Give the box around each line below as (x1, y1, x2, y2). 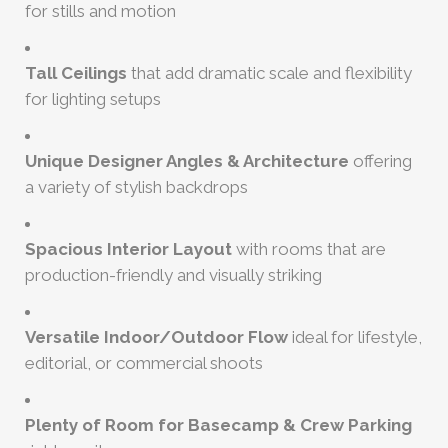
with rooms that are (232, 239, 386, 259)
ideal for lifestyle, (288, 327, 422, 347)
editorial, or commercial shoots (25, 353, 263, 373)
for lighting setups (25, 89, 161, 109)
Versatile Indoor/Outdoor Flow (25, 327, 288, 347)
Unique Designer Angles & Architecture (25, 151, 349, 171)
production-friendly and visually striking (25, 265, 322, 285)
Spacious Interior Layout (25, 239, 232, 259)
